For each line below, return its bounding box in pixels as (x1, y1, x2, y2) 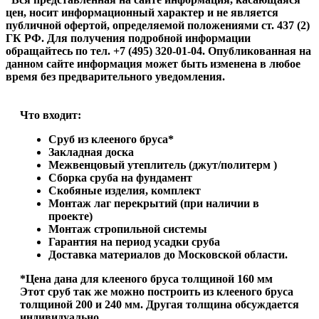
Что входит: (20, 108, 81, 121)
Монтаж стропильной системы (48, 222, 207, 235)
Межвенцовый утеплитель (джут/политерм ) (48, 158, 277, 171)
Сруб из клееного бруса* (48, 132, 174, 145)
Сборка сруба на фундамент (48, 171, 192, 184)
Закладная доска (48, 145, 134, 158)
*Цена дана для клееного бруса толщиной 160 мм (20, 272, 273, 285)
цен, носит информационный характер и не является (6, 6, 278, 19)
